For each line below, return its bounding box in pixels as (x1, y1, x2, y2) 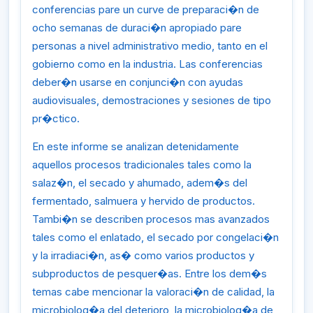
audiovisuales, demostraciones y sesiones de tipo (32, 94, 271, 108)
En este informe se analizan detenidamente (32, 139, 239, 153)
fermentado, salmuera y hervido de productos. (32, 194, 255, 208)
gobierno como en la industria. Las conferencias (32, 57, 263, 71)
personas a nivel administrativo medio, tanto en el (32, 39, 268, 53)
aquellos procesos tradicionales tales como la (32, 157, 252, 171)
